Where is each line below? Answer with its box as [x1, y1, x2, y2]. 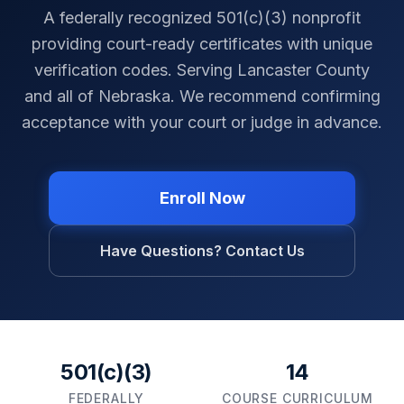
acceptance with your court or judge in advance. [22, 113, 382, 132]
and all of [23, 87, 98, 106]
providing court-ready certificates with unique [32, 34, 372, 53]
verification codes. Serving [34, 60, 237, 79]
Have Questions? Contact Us [99, 242, 305, 260]
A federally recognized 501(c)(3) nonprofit [43, 8, 361, 27]
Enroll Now [159, 188, 245, 207]
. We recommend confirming [170, 87, 381, 106]
